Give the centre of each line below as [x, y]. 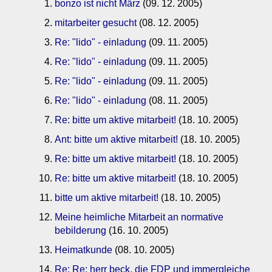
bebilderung [80, 231]
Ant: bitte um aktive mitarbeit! [116, 140]
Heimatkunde [83, 250]
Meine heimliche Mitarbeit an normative [139, 217]
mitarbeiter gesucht [96, 23]
